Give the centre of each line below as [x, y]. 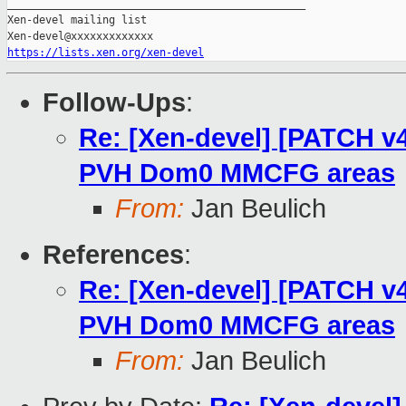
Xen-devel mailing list [77, 20]
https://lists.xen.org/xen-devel [106, 53]
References [113, 255]
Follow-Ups [114, 103]
